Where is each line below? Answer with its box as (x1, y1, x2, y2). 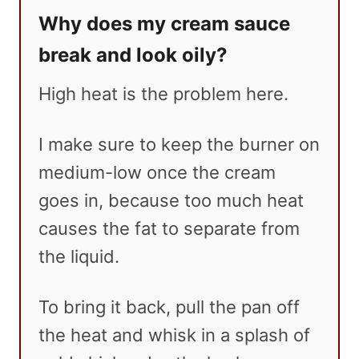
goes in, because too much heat (38, 190, 304, 212)
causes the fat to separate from (38, 218, 300, 240)
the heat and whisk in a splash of (38, 325, 310, 346)
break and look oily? (38, 43, 228, 67)
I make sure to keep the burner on (38, 134, 320, 155)
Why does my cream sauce (38, 12, 290, 36)
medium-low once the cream (38, 162, 276, 184)
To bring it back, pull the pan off (38, 296, 300, 318)
